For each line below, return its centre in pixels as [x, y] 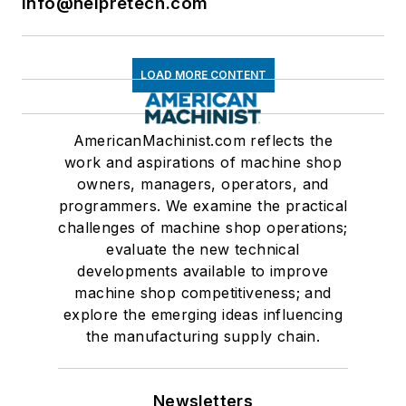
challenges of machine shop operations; [203, 228]
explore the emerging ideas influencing [203, 315]
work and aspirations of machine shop [203, 163]
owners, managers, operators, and [203, 184]
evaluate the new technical [203, 250]
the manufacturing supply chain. [203, 337]
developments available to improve [203, 271]
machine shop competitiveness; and [203, 293]
